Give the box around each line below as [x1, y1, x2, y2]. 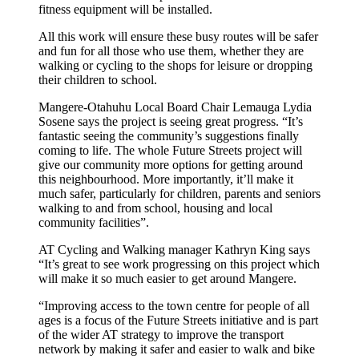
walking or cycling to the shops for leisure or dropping [38, 58, 313, 72]
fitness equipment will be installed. [38, 2, 212, 16]
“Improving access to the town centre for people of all [38, 298, 309, 313]
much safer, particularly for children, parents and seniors [38, 186, 321, 200]
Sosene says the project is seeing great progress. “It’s [38, 114, 303, 128]
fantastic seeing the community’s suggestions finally [38, 128, 299, 143]
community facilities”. [38, 215, 149, 229]
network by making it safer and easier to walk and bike [38, 341, 315, 356]
